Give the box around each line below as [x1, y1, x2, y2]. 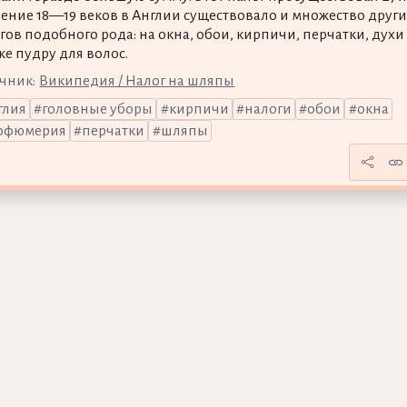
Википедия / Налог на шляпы [39, 72, 235, 89]
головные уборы [42, 101, 154, 118]
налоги [243, 101, 292, 118]
